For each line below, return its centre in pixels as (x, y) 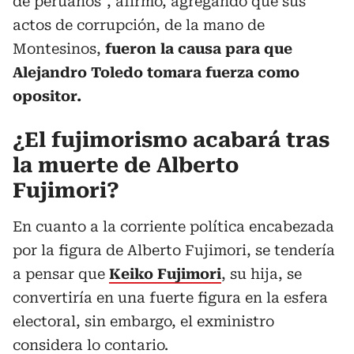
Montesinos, (59, 48)
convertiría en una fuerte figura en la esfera (170, 297)
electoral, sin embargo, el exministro (143, 321)
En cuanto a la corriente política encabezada (173, 226)
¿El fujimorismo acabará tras (171, 139)
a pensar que (61, 273)
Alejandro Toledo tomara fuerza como (156, 72)
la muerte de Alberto (126, 165)
